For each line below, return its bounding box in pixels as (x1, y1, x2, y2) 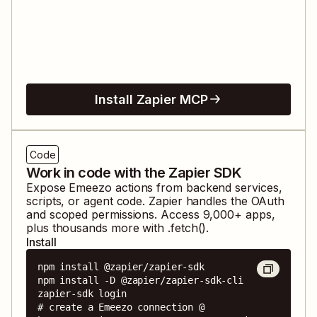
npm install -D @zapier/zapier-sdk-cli (38, 274, 243, 286)
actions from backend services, (111, 180, 282, 195)
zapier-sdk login (38, 287, 127, 299)
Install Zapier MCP (95, 91, 208, 107)
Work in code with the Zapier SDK (26, 163, 241, 181)
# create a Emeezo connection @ (38, 301, 204, 313)
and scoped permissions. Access (26, 207, 200, 221)
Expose (26, 180, 69, 195)
